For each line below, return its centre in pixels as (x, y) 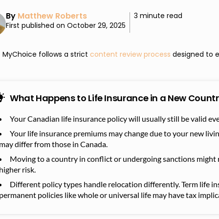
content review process (130, 54)
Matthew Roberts (52, 16)
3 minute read (158, 16)
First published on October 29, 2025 (66, 25)
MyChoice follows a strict (46, 54)
